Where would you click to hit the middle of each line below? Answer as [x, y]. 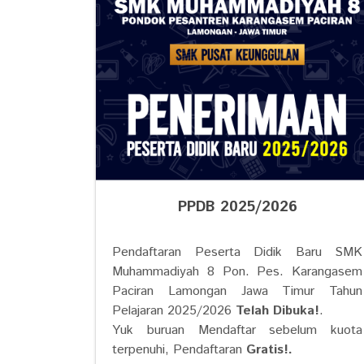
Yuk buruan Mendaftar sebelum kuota [237, 330]
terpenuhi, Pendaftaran [179, 350]
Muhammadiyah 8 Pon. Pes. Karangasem [237, 272]
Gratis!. [269, 350]
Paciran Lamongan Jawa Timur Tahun [237, 291]
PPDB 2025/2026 [237, 207]
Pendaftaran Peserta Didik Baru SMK [237, 252]
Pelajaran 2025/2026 [174, 311]
